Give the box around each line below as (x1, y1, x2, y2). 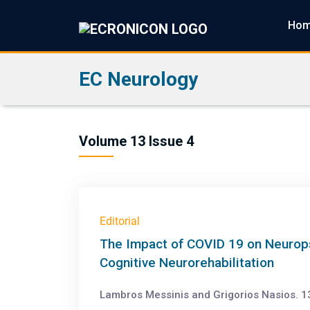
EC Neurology (79, 68, 198, 91)
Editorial (100, 215, 140, 228)
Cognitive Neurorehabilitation (100, 255, 274, 271)
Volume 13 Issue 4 (79, 133, 194, 149)
